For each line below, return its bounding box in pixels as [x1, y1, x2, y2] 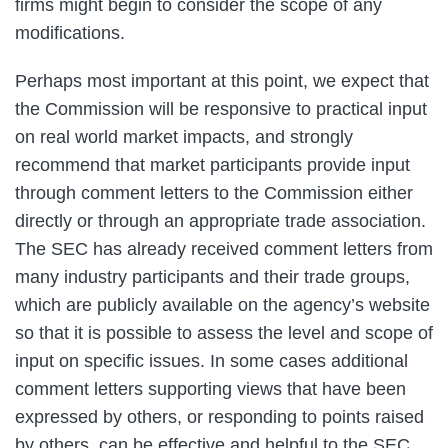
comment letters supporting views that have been [15, 378, 406, 399]
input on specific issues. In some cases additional [15, 350, 408, 371]
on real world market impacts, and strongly [15, 126, 353, 147]
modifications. [15, 22, 130, 43]
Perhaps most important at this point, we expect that [15, 70, 429, 91]
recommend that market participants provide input [15, 154, 410, 175]
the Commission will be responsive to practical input [15, 98, 427, 119]
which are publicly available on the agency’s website [15, 294, 430, 315]
